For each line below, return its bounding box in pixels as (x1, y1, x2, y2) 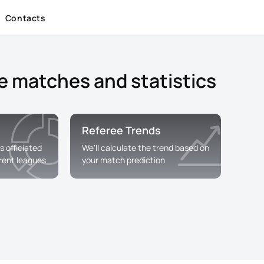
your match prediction (82, 154, 165, 166)
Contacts (5, 12, 46, 24)
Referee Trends (82, 123, 161, 137)
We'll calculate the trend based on (82, 142, 209, 153)
